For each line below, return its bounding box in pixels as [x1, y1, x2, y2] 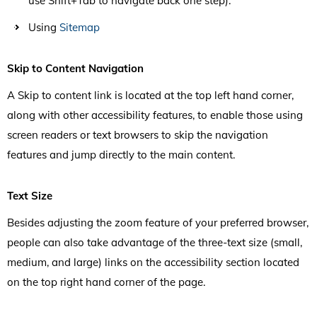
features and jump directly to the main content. [7, 147, 235, 161]
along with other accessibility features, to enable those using [7, 108, 303, 122]
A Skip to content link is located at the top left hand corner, [7, 88, 294, 102]
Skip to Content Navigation [7, 61, 144, 75]
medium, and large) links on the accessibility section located [7, 255, 299, 269]
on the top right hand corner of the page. [7, 275, 205, 289]
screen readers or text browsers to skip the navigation [7, 127, 268, 142]
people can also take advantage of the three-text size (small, [7, 235, 302, 249]
